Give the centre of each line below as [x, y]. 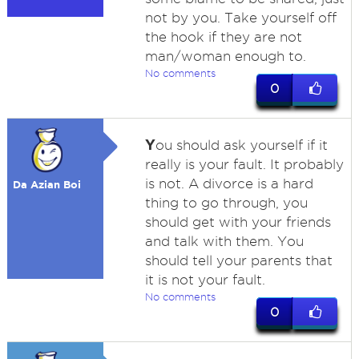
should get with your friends [238, 222]
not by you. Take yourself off [240, 18]
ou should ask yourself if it [241, 145]
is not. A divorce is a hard [229, 184]
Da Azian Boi [47, 185]
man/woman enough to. [225, 56]
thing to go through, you [226, 203]
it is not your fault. [205, 280]
